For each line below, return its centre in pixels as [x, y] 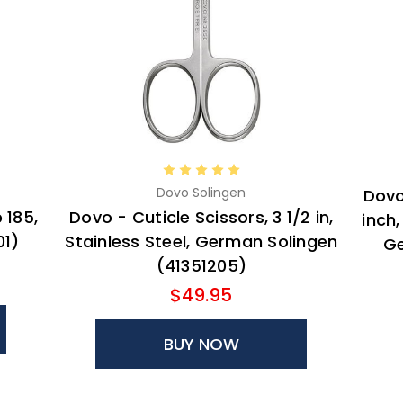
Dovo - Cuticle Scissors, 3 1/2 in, [201, 217]
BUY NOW [201, 344]
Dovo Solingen [201, 192]
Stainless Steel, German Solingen [201, 241]
